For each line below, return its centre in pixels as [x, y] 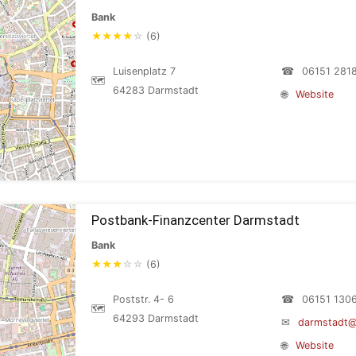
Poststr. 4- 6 [143, 299]
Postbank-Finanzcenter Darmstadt [195, 220]
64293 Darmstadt [156, 318]
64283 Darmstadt [156, 90]
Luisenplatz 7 [144, 71]
